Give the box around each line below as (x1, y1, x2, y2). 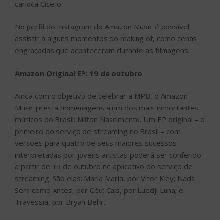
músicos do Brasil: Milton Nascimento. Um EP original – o (15, 114, 205, 125)
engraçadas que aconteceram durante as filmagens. (15, 45, 190, 55)
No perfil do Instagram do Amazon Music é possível (15, 22, 189, 32)
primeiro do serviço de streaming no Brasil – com (15, 126, 181, 137)
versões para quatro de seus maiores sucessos (15, 138, 177, 148)
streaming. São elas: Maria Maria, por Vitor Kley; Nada (15, 173, 195, 184)
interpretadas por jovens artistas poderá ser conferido (15, 150, 201, 160)
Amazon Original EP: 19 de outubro (15, 68, 142, 78)
